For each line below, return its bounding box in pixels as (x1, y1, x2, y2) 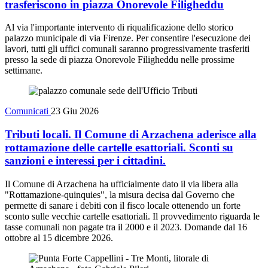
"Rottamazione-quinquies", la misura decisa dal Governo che (5, 189, 234, 200)
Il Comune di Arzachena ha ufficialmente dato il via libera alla (5, 178, 238, 189)
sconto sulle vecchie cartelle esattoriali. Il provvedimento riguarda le (5, 211, 260, 221)
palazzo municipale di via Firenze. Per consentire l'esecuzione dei (5, 33, 251, 44)
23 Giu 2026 (51, 106, 99, 117)
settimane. (5, 65, 42, 76)
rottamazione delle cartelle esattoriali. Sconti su (5, 141, 233, 154)
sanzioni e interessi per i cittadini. (5, 154, 166, 167)
